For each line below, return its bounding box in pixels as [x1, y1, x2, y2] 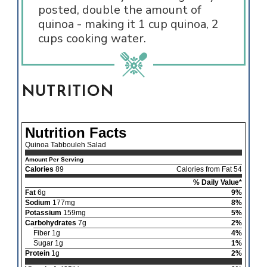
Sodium [24, 198, 51, 207]
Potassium [24, 209, 61, 218]
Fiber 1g [33, 229, 60, 238]
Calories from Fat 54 [176, 165, 243, 174]
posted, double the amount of [38, 2, 201, 18]
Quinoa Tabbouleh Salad [24, 141, 106, 150]
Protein [24, 249, 49, 258]
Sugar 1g [33, 239, 63, 248]
